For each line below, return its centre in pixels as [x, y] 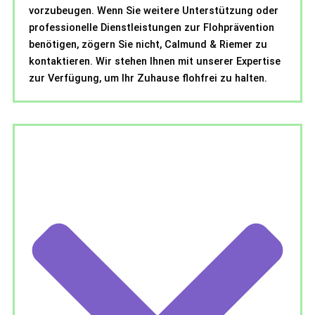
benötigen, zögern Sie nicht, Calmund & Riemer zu [148, 45]
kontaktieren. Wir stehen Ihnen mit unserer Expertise [155, 62]
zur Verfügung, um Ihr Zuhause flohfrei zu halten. [148, 78]
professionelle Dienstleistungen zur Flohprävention [152, 28]
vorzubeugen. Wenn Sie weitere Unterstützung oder [154, 11]
